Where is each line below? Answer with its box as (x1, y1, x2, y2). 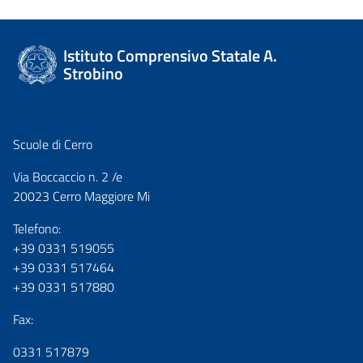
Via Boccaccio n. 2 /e (13, 167, 122, 186)
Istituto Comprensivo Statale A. (63, 43, 277, 68)
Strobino (63, 61, 123, 86)
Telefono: (13, 219, 61, 238)
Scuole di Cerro (13, 135, 92, 154)
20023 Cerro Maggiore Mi (13, 186, 150, 206)
